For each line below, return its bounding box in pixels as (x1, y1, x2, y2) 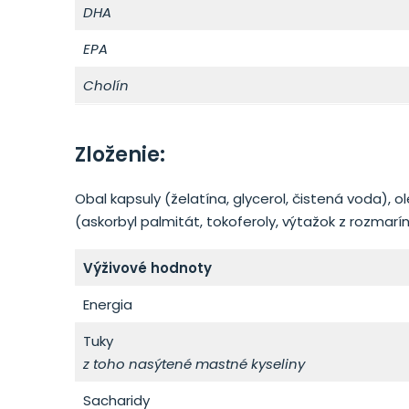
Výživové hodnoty (82, 258, 212, 278)
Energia (82, 295, 132, 314)
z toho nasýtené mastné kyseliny (82, 354, 305, 373)
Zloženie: (75, 141, 165, 169)
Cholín (82, 76, 129, 95)
